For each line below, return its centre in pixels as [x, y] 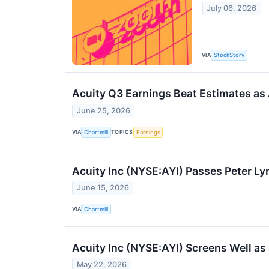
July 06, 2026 [232, 8]
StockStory [229, 55]
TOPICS [122, 132]
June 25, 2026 [104, 110]
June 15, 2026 [103, 187]
